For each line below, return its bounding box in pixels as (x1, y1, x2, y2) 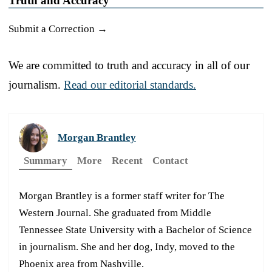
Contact (152, 154, 188, 166)
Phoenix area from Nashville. (19, 257, 144, 270)
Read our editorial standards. (64, 78, 196, 91)
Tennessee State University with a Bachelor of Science (19, 223, 252, 236)
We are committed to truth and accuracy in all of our (8, 58, 250, 72)
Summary (24, 154, 67, 166)
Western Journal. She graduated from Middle (19, 206, 211, 219)
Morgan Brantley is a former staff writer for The (19, 189, 225, 202)
